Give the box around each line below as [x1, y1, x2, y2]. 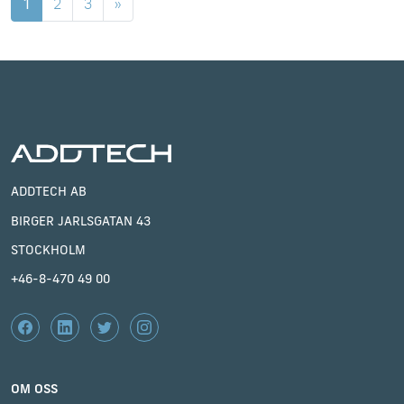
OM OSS [11, 380, 58, 397]
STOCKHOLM [11, 242, 86, 259]
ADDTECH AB [11, 182, 87, 199]
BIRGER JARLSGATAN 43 [11, 213, 151, 230]
